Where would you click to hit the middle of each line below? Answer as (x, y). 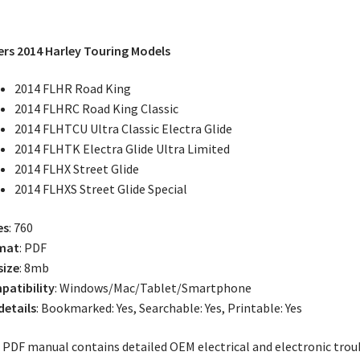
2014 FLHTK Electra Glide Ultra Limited (122, 149)
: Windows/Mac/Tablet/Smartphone (153, 288)
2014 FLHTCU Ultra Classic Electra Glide (123, 129)
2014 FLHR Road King (72, 89)
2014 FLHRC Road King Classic (96, 109)
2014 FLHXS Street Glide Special (100, 189)
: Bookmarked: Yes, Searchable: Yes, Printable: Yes (169, 308)
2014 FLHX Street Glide (76, 169)
